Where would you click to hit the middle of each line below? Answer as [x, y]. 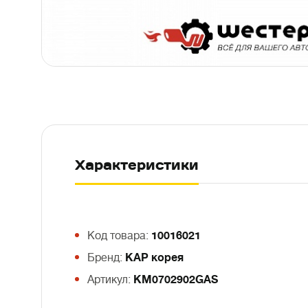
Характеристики [137, 165]
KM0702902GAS [176, 280]
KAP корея [154, 258]
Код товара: [119, 236]
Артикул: [110, 280]
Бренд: [106, 258]
